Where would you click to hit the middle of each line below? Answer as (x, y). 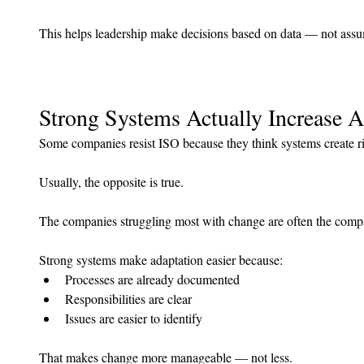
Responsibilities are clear (128, 299)
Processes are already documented (152, 279)
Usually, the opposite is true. (111, 182)
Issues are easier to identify (134, 318)
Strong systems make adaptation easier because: (161, 260)
